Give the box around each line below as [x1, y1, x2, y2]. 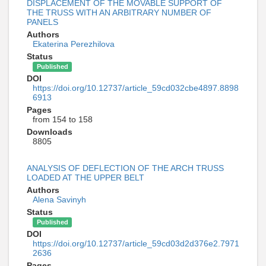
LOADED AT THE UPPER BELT [27, 173, 144, 182]
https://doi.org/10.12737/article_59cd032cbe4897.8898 [33, 83, 239, 93]
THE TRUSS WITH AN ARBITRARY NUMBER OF [27, 8, 211, 17]
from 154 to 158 [33, 115, 93, 124]
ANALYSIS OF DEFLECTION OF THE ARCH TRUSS [27, 163, 224, 173]
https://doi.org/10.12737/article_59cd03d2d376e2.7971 [33, 239, 239, 248]
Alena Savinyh [33, 195, 86, 204]
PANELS [27, 17, 58, 27]
